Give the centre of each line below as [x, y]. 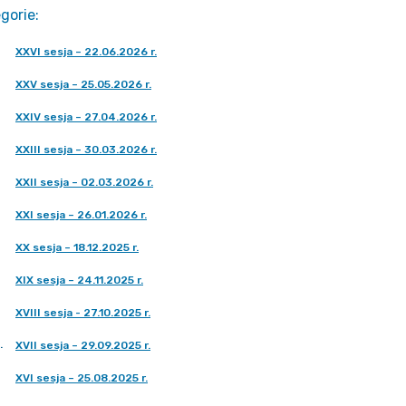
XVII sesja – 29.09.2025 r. [83, 345]
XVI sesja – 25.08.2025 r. [82, 378]
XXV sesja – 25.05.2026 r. [83, 84]
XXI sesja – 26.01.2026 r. [81, 215]
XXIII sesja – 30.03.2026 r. [86, 150]
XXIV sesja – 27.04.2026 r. [86, 117]
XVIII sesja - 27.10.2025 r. [83, 313]
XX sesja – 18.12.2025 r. [77, 247]
